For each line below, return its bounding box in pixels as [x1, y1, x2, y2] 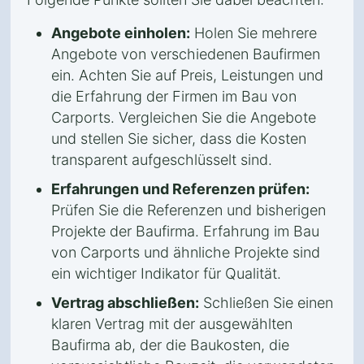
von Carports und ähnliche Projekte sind [51, 244, 320, 261]
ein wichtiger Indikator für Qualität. [51, 265, 281, 282]
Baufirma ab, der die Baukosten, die [51, 336, 289, 353]
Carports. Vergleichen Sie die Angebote [51, 109, 316, 126]
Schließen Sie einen [199, 294, 333, 311]
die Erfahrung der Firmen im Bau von [51, 88, 297, 105]
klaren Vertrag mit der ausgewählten [51, 315, 292, 332]
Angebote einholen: [51, 24, 190, 41]
